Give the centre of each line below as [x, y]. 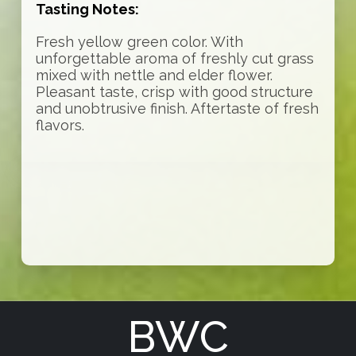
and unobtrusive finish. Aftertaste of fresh [177, 109]
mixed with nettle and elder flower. [154, 75]
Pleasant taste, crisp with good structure [174, 92]
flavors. [60, 126]
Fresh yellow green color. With [139, 42]
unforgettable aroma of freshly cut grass [174, 59]
